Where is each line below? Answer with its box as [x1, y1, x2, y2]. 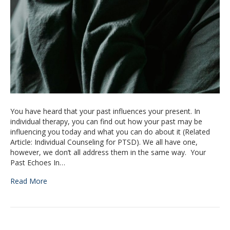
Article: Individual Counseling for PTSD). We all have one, [10, 137, 198, 147]
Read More [10, 176, 47, 186]
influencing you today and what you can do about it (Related [10, 127, 210, 137]
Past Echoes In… [10, 158, 65, 168]
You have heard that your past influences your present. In [10, 106, 200, 117]
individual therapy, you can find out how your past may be [10, 117, 202, 127]
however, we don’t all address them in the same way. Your [10, 147, 206, 158]
